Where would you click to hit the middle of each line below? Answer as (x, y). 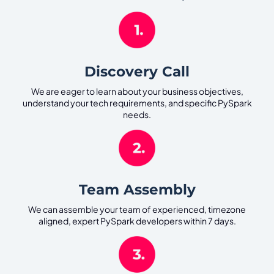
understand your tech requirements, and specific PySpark (137, 103)
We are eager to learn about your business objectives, (137, 91)
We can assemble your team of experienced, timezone (137, 209)
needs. (137, 115)
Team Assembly (137, 190)
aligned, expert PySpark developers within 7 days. (137, 221)
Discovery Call (137, 71)
